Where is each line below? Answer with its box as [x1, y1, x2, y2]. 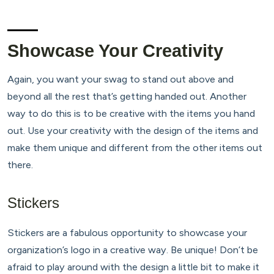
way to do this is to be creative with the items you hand [7, 107, 255, 120]
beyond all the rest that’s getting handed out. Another [7, 90, 246, 103]
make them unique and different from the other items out [7, 141, 262, 154]
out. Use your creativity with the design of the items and [7, 124, 258, 137]
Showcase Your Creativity [7, 40, 223, 61]
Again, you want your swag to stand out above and [7, 73, 234, 86]
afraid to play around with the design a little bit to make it [7, 260, 259, 273]
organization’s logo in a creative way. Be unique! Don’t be [7, 243, 258, 256]
